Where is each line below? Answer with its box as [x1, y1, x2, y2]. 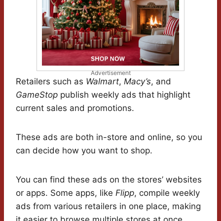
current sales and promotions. [16, 103, 134, 113]
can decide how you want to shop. [16, 146, 152, 156]
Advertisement [90, 69, 131, 77]
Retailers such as [16, 76, 86, 87]
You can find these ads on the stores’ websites [16, 175, 202, 185]
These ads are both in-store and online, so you [16, 132, 202, 143]
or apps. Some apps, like [16, 188, 115, 198]
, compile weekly [134, 188, 200, 198]
